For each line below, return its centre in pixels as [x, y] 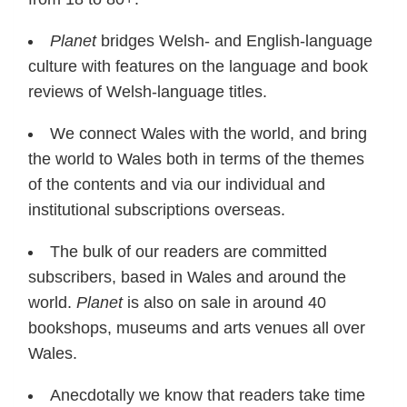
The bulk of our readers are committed [189, 251]
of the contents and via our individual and [177, 184]
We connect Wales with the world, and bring [208, 133]
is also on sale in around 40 [224, 302]
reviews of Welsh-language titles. [148, 91]
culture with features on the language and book [198, 66]
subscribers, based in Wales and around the [187, 277]
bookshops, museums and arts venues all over [197, 328]
